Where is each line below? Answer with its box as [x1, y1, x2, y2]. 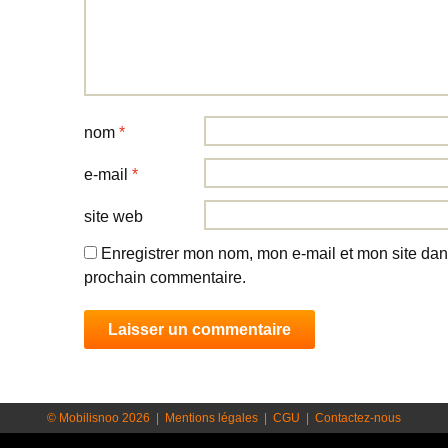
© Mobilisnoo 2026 [47, 411, 153, 425]
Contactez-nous [315, 411, 401, 425]
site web [84, 208, 143, 225]
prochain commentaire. [84, 269, 246, 286]
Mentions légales [165, 411, 258, 425]
